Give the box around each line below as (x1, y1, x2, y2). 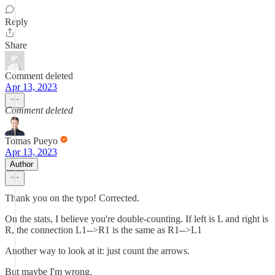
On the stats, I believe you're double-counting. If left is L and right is (5, 214, 268, 224)
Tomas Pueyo (5, 136, 58, 146)
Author (10, 160, 33, 169)
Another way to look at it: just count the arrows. (5, 246, 190, 256)
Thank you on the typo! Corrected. (5, 193, 139, 203)
